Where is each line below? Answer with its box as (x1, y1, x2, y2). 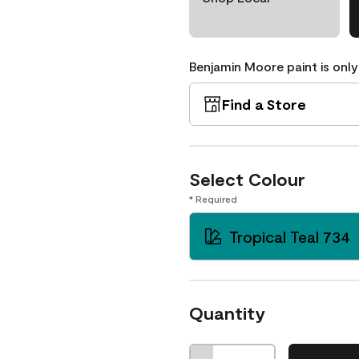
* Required (189, 193, 237, 204)
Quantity (189, 302, 265, 323)
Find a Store (222, 95, 306, 113)
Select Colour (189, 168, 305, 189)
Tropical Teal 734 (229, 227, 350, 246)
